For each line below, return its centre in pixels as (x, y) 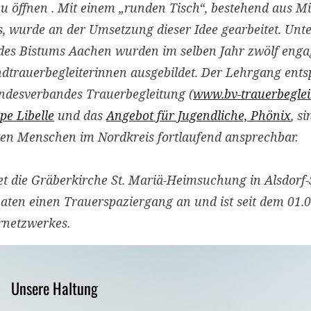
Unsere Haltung (54, 288)
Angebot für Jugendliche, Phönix (199, 115)
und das (80, 115)
